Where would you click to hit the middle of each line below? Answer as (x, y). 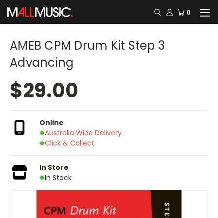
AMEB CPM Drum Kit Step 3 (87, 45)
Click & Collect (69, 143)
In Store (54, 167)
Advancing (42, 63)
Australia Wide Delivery (83, 133)
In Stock (58, 177)
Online (52, 122)
